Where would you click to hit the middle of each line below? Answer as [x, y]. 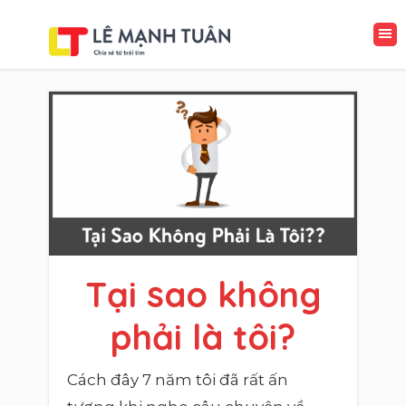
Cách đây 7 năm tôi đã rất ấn [178, 379]
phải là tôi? [203, 337]
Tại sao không [203, 294]
